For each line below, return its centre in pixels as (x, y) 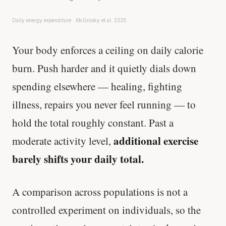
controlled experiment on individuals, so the (106, 210)
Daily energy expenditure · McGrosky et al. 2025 (69, 20)
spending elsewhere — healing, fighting (97, 86)
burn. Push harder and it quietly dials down (104, 68)
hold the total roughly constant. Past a (93, 122)
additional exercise (156, 140)
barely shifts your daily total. (78, 159)
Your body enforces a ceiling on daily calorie (108, 50)
